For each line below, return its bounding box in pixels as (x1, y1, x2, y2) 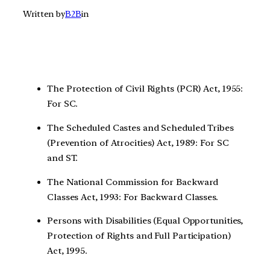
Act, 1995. (47, 245, 87, 257)
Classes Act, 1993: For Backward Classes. (47, 191, 218, 202)
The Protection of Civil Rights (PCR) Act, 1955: (47, 83, 243, 95)
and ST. (47, 152, 78, 163)
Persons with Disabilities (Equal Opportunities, (47, 215, 243, 227)
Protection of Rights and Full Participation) (47, 230, 231, 242)
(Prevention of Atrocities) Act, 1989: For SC (47, 137, 229, 148)
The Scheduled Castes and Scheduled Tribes (47, 122, 234, 133)
